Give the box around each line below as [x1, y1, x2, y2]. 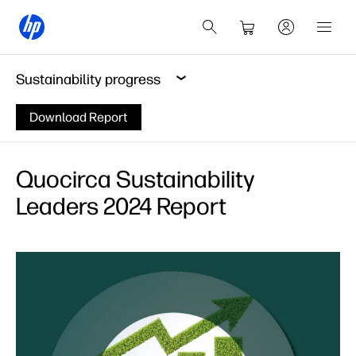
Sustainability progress [16, 70, 161, 88]
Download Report [29, 110, 128, 125]
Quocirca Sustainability [16, 164, 254, 194]
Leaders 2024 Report [16, 192, 226, 221]
